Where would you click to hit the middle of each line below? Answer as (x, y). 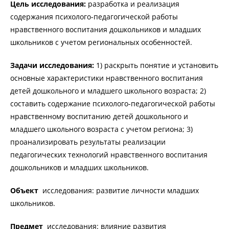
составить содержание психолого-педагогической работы (113, 103)
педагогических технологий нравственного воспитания (109, 154)
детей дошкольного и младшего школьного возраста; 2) (108, 90)
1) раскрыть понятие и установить (156, 65)
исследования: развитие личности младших (119, 190)
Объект (24, 190)
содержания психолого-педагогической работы (94, 16)
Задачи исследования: (52, 65)
